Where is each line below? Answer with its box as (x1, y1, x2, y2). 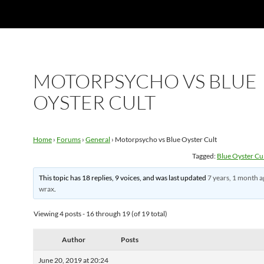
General (85, 135, 110, 144)
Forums (57, 135, 81, 144)
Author (62, 235, 85, 244)
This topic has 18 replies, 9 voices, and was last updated (39, 173, 208, 183)
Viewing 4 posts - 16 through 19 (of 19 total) (34, 209, 167, 218)
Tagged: (192, 151, 217, 160)
